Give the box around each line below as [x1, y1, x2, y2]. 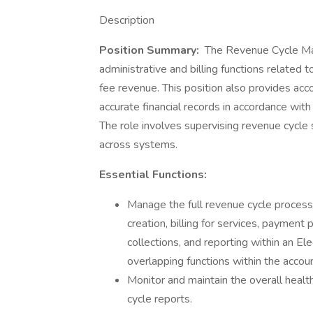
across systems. [99, 137, 180, 152]
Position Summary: [99, 43, 202, 58]
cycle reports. [127, 291, 192, 307]
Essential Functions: [99, 167, 207, 182]
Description [99, 13, 154, 28]
